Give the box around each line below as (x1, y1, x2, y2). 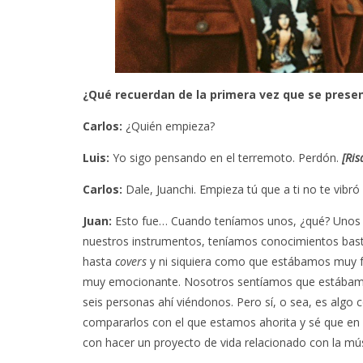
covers (115, 253, 147, 269)
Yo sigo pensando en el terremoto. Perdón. (109, 149, 342, 165)
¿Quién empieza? (122, 117, 215, 134)
